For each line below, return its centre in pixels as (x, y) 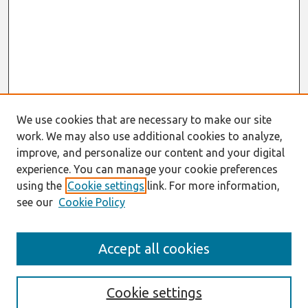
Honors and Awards (58, 299)
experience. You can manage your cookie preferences (147, 169)
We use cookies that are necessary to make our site (144, 120)
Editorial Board (48, 268)
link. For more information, (212, 186)
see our (35, 202)
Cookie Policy (92, 202)
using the (39, 186)
